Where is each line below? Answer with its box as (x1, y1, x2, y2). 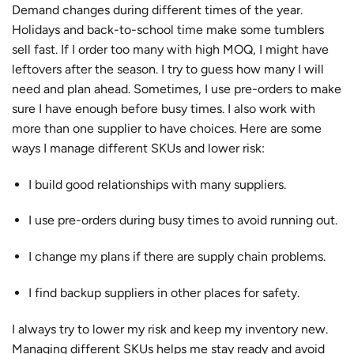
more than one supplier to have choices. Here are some (12, 120, 322, 136)
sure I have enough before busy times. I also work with (12, 100, 315, 116)
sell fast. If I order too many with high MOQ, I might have (12, 41, 329, 57)
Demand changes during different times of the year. (12, 2, 303, 17)
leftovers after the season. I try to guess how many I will (12, 61, 324, 77)
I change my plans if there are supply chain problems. (28, 249, 326, 265)
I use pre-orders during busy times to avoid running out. (28, 213, 337, 228)
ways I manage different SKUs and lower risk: (12, 140, 265, 156)
